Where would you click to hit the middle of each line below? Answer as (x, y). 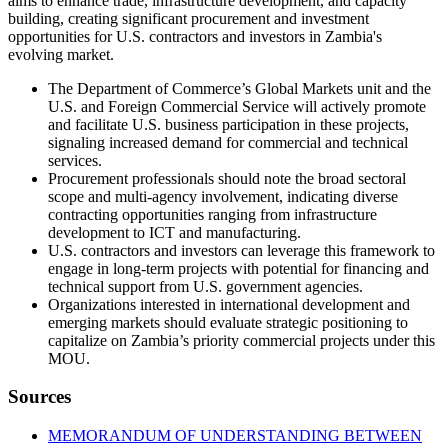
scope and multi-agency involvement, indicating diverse (223, 196)
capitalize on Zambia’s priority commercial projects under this (241, 340)
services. (75, 160)
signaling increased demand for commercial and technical (228, 142)
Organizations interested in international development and (229, 304)
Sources (39, 397)
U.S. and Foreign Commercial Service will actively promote (237, 106)
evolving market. (61, 54)
